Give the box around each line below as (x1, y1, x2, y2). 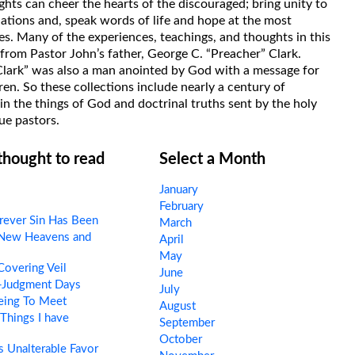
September (158, 316, 215, 329)
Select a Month (158, 151, 265, 167)
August (158, 300, 196, 312)
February (158, 200, 204, 212)
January (158, 183, 198, 196)
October (158, 333, 202, 345)
